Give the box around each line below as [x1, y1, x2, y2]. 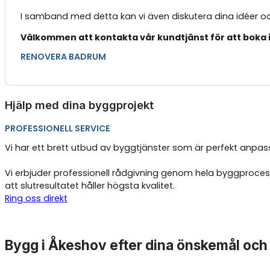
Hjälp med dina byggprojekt [5, 98, 154, 111]
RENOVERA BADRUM [20, 51, 106, 63]
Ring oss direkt [5, 192, 67, 205]
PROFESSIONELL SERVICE [5, 122, 110, 135]
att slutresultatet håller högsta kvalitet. [5, 180, 175, 192]
